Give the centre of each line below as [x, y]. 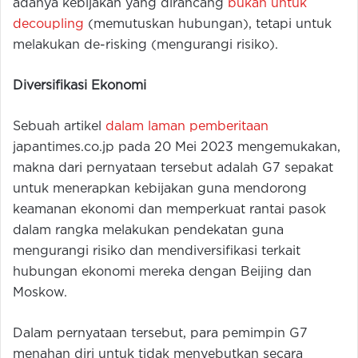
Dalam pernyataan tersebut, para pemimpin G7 [160, 334]
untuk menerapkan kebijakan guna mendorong [160, 189]
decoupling [48, 25]
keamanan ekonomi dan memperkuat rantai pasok [169, 210]
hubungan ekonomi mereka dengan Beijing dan [162, 272]
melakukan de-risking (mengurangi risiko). [145, 46]
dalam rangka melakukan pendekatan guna [148, 231]
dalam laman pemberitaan [187, 127]
